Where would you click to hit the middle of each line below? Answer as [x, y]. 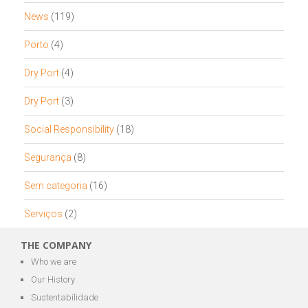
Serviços [43, 214]
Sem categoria [56, 186]
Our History [53, 279]
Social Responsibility [69, 129]
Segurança [48, 157]
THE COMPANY [56, 245]
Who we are [54, 262]
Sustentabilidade [65, 297]
